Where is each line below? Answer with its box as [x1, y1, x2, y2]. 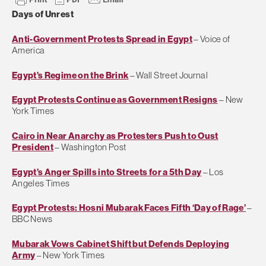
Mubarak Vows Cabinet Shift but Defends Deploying [12, 238, 230, 250]
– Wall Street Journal [128, 69, 208, 81]
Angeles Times [12, 177, 70, 189]
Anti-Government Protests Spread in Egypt [12, 33, 192, 45]
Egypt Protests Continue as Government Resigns [12, 94, 218, 106]
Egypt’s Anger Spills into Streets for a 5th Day [12, 166, 202, 178]
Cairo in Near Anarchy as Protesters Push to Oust [12, 130, 218, 142]
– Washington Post [53, 141, 126, 153]
